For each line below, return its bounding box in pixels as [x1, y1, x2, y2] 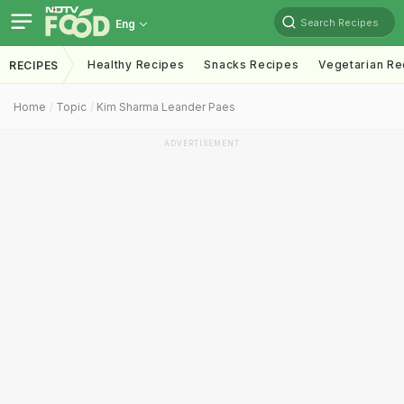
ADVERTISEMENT [164, 139, 240, 148]
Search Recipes [300, 15, 379, 29]
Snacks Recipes [204, 58, 299, 71]
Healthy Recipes [87, 58, 185, 71]
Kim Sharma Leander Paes [96, 100, 235, 114]
